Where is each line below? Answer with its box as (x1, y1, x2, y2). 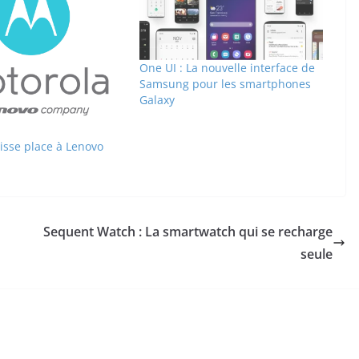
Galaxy (139, 91, 175, 107)
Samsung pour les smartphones (139, 75, 311, 91)
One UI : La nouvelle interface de (139, 59, 315, 75)
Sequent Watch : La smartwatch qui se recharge (43, 223, 333, 241)
